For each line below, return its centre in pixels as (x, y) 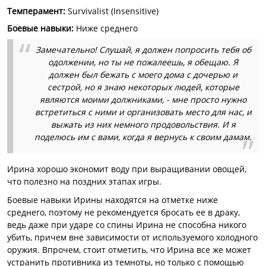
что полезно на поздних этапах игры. (84, 181)
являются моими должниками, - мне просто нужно (143, 99)
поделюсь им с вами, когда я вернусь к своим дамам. (143, 137)
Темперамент (35, 11)
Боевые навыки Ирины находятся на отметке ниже (113, 200)
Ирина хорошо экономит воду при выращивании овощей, (127, 169)
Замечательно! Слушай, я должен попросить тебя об (143, 50)
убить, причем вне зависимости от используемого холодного (132, 237)
